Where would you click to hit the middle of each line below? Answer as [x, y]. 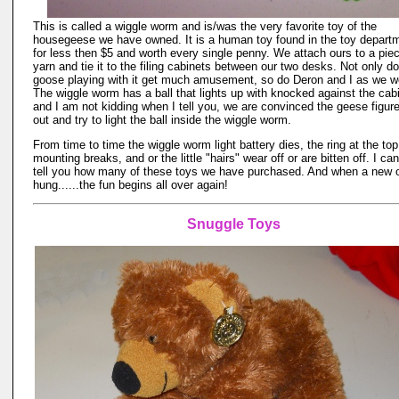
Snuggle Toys [233, 224]
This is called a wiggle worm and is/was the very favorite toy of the [205, 26]
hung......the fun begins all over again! [130, 185]
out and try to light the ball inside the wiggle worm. [162, 120]
